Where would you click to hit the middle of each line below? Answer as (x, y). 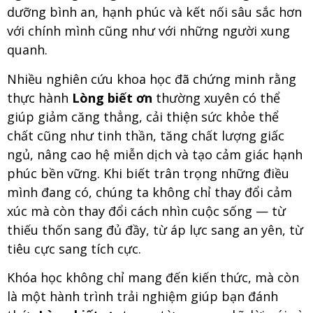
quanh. (27, 50)
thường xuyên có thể (216, 97)
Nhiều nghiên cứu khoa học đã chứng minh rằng (152, 79)
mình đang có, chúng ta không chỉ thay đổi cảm (150, 192)
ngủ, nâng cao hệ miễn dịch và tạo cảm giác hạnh (155, 154)
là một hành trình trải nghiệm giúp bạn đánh (143, 297)
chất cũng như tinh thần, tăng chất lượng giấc (146, 135)
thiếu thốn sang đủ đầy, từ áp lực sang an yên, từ (155, 230)
